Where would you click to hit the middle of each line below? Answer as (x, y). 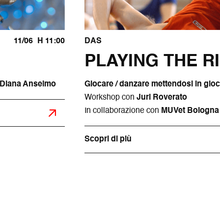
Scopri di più (108, 139)
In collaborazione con (122, 111)
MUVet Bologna (189, 111)
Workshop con (110, 97)
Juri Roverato (162, 97)
